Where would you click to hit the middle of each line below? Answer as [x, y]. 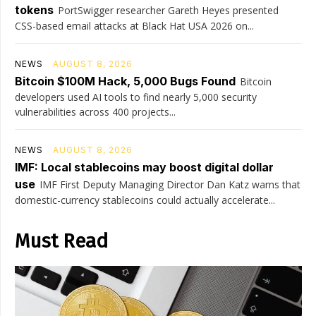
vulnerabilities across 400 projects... [95, 112]
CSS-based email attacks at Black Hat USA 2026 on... [134, 26]
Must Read [61, 241]
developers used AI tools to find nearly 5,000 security [136, 97]
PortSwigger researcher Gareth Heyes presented [168, 11]
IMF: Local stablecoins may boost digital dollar [144, 168]
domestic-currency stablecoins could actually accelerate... [145, 200]
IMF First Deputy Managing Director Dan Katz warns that [170, 185]
